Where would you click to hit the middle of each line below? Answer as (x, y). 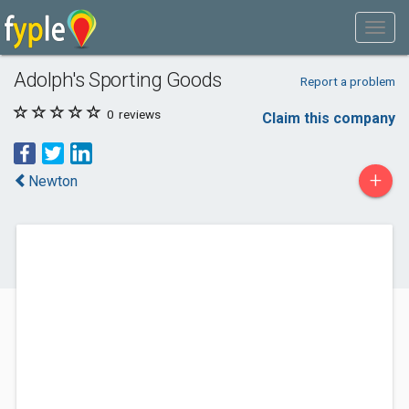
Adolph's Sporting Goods (118, 79)
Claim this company (329, 118)
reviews (138, 114)
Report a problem (347, 81)
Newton (53, 181)
